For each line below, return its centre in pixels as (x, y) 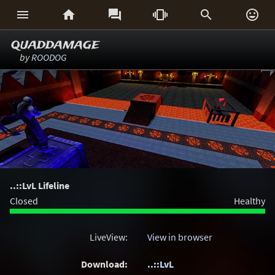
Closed (24, 201)
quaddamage (55, 45)
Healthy (250, 201)
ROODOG (49, 57)
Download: (104, 264)
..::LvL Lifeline (40, 185)
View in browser (180, 237)
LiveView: (109, 237)
